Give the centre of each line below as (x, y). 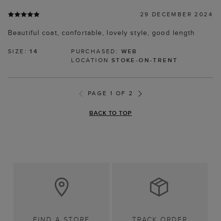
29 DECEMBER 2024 (176, 14)
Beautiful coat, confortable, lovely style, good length (102, 33)
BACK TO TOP (110, 113)
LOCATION (91, 60)
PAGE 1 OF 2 (110, 93)
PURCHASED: (96, 51)
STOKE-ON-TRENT (145, 60)
